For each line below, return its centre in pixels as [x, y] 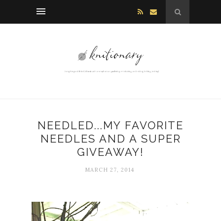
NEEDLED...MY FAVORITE [110, 126]
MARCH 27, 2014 [109, 170]
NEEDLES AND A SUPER [110, 139]
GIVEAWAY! [110, 152]
